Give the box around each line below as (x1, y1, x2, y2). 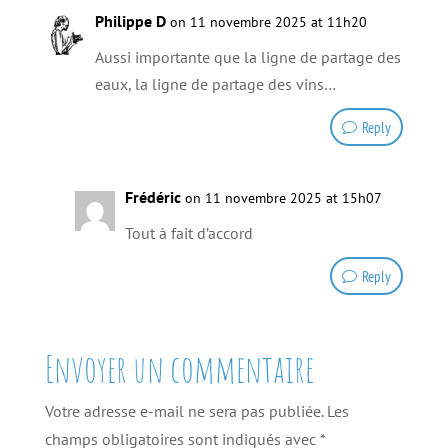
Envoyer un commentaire (44, 345, 314, 393)
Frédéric (124, 187, 181, 208)
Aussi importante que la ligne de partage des (94, 47, 401, 68)
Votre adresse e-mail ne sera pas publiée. (44, 401, 323, 422)
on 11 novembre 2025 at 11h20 (169, 13, 367, 32)
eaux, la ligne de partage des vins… (94, 74, 336, 95)
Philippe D (94, 11, 166, 32)
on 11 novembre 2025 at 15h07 (184, 189, 382, 208)
